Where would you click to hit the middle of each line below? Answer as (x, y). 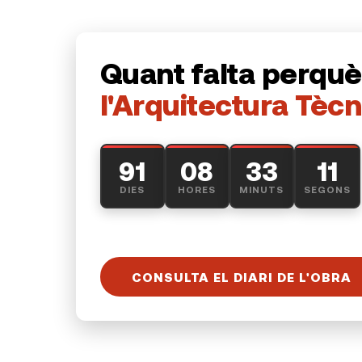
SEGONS (327, 189)
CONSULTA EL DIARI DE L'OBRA (241, 277)
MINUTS (262, 189)
